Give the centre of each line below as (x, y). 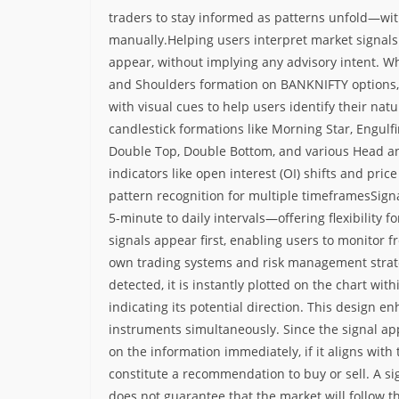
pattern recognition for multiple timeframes (240, 195)
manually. (138, 39)
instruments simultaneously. (196, 329)
